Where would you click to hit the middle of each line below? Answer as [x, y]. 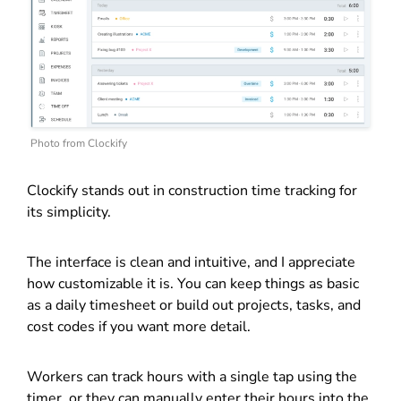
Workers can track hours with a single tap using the [192, 376]
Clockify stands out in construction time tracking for [192, 190]
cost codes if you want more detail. [139, 326]
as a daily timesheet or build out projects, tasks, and [194, 305]
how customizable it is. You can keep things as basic [193, 283]
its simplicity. [69, 212]
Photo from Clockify [79, 143]
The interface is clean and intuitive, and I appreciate [191, 262]
